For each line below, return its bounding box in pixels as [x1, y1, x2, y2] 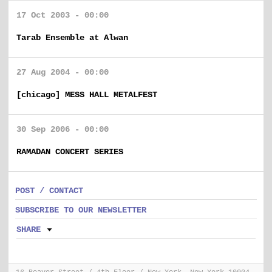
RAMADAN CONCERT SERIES [16, 147, 123, 157]
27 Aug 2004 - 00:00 [16, 67, 109, 77]
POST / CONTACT [15, 186, 83, 195]
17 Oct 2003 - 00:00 [16, 10, 109, 20]
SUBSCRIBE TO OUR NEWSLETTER [15, 205, 146, 215]
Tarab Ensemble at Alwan [16, 33, 128, 42]
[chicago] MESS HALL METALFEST [16, 90, 157, 100]
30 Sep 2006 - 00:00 [16, 124, 109, 134]
